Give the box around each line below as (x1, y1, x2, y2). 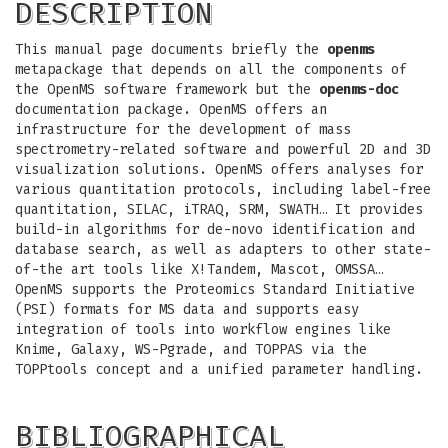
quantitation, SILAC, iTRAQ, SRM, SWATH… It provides (15, 201, 423, 218)
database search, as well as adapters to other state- (15, 241, 431, 258)
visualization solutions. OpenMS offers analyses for (15, 161, 423, 178)
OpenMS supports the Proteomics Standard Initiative (15, 281, 415, 298)
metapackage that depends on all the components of (15, 61, 407, 78)
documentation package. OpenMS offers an (15, 101, 327, 118)
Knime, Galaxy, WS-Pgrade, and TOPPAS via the (15, 341, 367, 358)
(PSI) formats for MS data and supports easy (15, 301, 359, 318)
